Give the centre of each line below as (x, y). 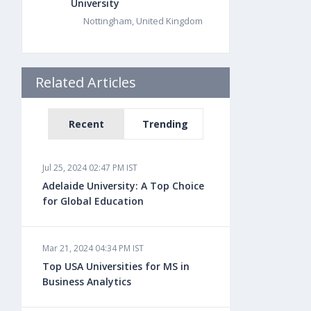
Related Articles (86, 82)
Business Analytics (87, 281)
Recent (87, 124)
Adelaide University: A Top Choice (124, 186)
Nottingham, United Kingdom (143, 21)
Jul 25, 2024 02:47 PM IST (90, 168)
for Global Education (93, 201)
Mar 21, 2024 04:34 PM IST (93, 248)
